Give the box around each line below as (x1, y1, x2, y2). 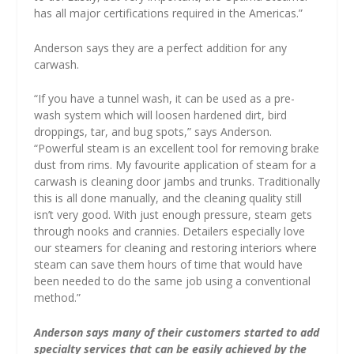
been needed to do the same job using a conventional (33, 273, 311, 289)
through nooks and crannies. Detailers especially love (33, 224, 305, 239)
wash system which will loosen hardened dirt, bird (33, 107, 287, 123)
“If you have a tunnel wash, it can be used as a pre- (33, 91, 295, 107)
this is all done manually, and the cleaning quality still (33, 190, 302, 206)
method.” (33, 290, 81, 306)
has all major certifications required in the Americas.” (33, 6, 303, 21)
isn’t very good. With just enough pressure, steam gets (33, 207, 312, 223)
